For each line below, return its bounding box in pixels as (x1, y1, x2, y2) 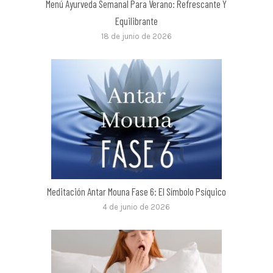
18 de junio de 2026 (101, 31, 172, 41)
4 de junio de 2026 (102, 202, 171, 211)
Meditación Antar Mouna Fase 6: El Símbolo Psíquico (46, 185, 226, 197)
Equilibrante (115, 14, 158, 27)
